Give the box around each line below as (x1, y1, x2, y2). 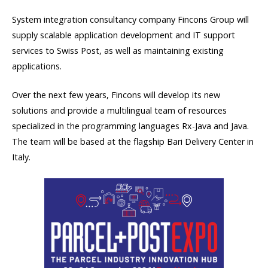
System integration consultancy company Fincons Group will (12, 13, 249, 25)
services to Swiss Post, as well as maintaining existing (12, 44, 224, 56)
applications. (12, 60, 62, 72)
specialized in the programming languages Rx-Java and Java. (12, 120, 249, 132)
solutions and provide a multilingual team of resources (12, 104, 227, 116)
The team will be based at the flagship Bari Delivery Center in (12, 135, 254, 147)
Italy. (12, 151, 31, 163)
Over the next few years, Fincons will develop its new (12, 89, 220, 100)
